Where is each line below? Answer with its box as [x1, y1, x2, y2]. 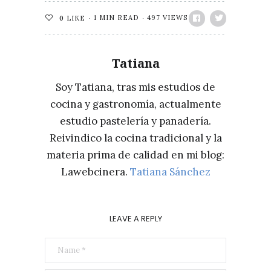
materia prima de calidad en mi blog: [47, 148, 224, 162]
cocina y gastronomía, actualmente [50, 97, 221, 111]
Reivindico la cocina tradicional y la [49, 131, 222, 145]
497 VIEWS [147, 13, 188, 22]
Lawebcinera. [60, 165, 130, 178]
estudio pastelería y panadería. [60, 114, 211, 128]
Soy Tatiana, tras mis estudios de [56, 80, 215, 94]
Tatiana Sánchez [129, 165, 211, 178]
